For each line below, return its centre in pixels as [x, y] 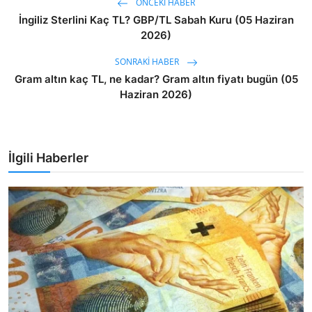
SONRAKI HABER [148, 62]
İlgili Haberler [48, 158]
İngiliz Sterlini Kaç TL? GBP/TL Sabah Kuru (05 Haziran [156, 20]
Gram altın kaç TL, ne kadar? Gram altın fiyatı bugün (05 [156, 79]
